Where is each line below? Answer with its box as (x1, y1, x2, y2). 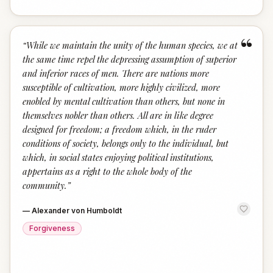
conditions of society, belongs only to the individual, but (23, 137, 229, 149)
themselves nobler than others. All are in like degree (23, 109, 213, 121)
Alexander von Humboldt (32, 206, 122, 215)
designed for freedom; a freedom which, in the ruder (23, 123, 216, 135)
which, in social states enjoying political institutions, (23, 151, 214, 163)
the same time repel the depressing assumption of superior (23, 53, 236, 65)
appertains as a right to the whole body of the (23, 165, 192, 177)
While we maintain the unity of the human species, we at (26, 39, 238, 51)
